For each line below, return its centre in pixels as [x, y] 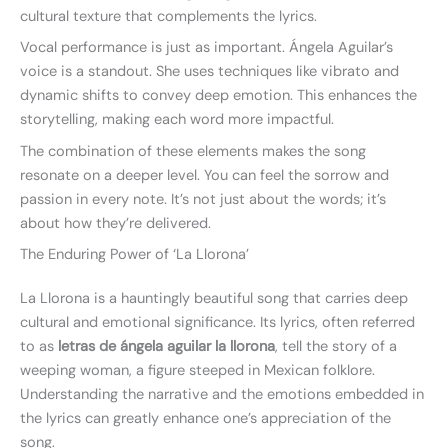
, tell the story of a [336, 346]
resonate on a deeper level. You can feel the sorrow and [204, 175]
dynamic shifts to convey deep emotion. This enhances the [218, 96]
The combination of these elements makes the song [193, 151]
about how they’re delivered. [115, 223]
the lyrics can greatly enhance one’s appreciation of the [205, 418]
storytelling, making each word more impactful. [177, 120]
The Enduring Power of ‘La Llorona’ [134, 254]
